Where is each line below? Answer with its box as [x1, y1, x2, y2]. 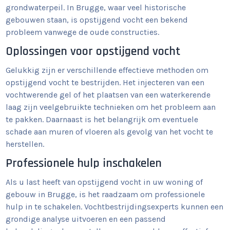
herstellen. [6, 139, 45, 149]
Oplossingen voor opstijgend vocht [6, 44, 181, 60]
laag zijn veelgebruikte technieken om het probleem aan [6, 102, 216, 112]
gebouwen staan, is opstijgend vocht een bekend [6, 15, 188, 25]
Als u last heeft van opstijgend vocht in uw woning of [6, 177, 203, 187]
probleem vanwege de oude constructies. [6, 27, 160, 37]
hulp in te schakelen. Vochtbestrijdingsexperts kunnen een [6, 202, 224, 212]
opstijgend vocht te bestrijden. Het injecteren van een [6, 78, 205, 88]
